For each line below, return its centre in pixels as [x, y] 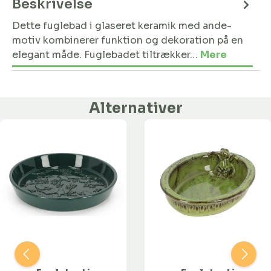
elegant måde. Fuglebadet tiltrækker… [106, 55]
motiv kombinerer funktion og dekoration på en [128, 40]
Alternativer [135, 108]
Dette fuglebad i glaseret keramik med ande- [122, 26]
